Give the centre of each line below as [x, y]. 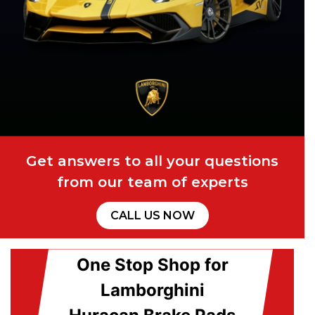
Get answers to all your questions [152, 161]
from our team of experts [152, 182]
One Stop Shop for [152, 265]
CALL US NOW [152, 216]
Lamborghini [152, 290]
